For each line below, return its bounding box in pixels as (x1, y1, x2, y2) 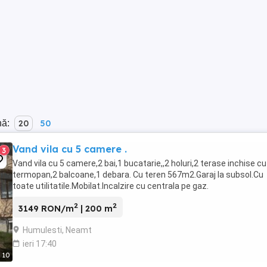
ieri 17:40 (23, 238, 57, 249)
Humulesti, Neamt (23, 225, 92, 235)
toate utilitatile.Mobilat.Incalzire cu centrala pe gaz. (13, 181, 209, 191)
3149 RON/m (18, 203, 74, 214)
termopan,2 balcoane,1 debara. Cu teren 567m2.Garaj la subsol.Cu (13, 170, 263, 179)
